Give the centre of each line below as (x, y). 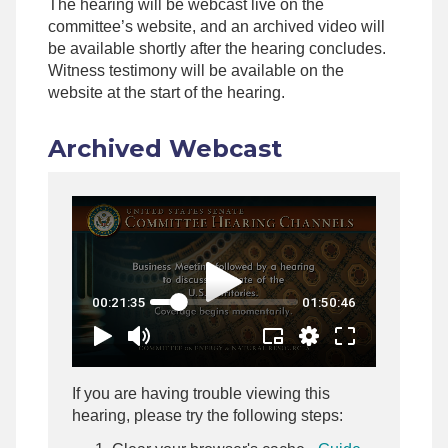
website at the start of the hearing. (170, 93)
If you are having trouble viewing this (201, 394)
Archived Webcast (165, 149)
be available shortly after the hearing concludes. (217, 49)
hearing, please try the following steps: (207, 416)
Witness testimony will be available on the (196, 71)
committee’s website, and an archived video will (216, 27)
